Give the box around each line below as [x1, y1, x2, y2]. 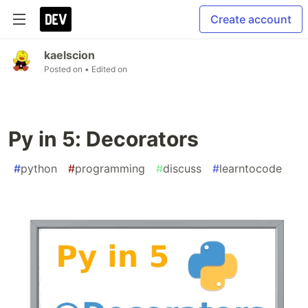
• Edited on [85, 64, 127, 74]
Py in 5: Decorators [8, 126, 199, 151]
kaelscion [44, 48, 95, 62]
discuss [163, 162, 201, 175]
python [21, 162, 57, 175]
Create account [210, 12, 291, 26]
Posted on [44, 64, 85, 74]
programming [75, 162, 145, 175]
